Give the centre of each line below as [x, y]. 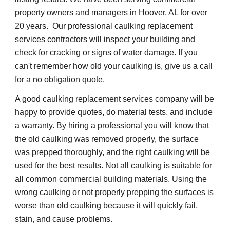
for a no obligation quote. [60, 80]
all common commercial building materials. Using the [111, 179]
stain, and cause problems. [64, 219]
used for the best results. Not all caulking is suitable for [114, 166]
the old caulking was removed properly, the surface [107, 139]
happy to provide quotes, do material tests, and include [114, 112]
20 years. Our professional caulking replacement [104, 26]
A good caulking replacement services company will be [115, 99]
